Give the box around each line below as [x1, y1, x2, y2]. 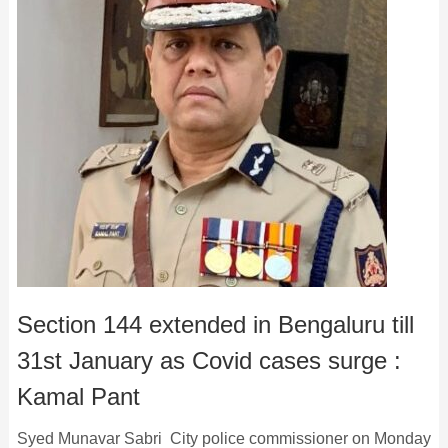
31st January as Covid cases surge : [16, 346, 401, 374]
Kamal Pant [16, 382, 140, 410]
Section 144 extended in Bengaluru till [16, 310, 414, 338]
